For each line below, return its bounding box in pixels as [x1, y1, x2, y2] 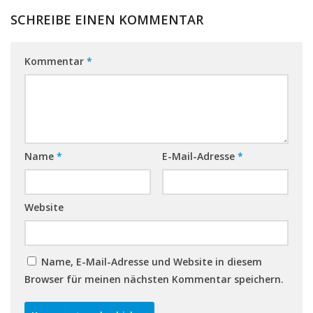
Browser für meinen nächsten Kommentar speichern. [24, 272, 284, 286]
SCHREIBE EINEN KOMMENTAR [10, 11, 203, 29]
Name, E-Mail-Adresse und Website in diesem [41, 255, 262, 269]
